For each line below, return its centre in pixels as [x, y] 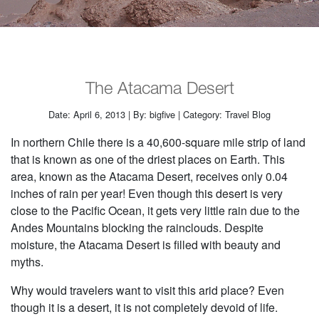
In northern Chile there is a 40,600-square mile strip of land [158, 142]
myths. [27, 262]
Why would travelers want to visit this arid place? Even [147, 291]
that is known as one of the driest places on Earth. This [148, 159]
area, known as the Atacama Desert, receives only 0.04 [149, 177]
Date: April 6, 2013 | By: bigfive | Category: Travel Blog [159, 115]
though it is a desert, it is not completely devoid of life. [144, 308]
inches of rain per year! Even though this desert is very [147, 194]
